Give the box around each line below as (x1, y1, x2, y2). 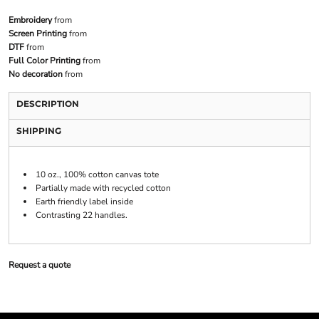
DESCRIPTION (16, 98, 79, 110)
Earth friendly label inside (35, 196, 133, 208)
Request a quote (8, 259, 70, 271)
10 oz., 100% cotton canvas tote (35, 169, 159, 181)
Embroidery (8, 14, 52, 26)
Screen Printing (8, 28, 67, 40)
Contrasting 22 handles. (35, 209, 127, 221)
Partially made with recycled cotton (35, 182, 171, 194)
